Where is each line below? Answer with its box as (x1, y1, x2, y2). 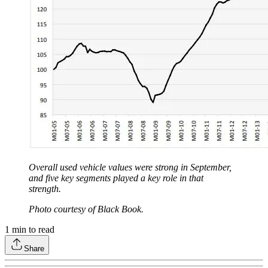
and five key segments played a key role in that (29, 172, 203, 183)
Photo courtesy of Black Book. (29, 203, 144, 214)
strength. (29, 183, 63, 194)
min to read (10, 224, 54, 234)
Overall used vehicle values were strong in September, (29, 162, 232, 172)
